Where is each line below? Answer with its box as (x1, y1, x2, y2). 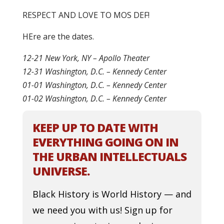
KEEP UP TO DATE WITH (32, 119, 158, 135)
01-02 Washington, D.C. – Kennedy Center (22, 93, 166, 104)
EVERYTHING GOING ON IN (32, 134, 178, 150)
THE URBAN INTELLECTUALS (32, 148, 186, 164)
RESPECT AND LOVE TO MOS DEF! (22, 9, 149, 20)
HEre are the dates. (22, 31, 94, 42)
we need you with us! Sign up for (32, 204, 172, 216)
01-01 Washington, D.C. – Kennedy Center (22, 79, 166, 90)
